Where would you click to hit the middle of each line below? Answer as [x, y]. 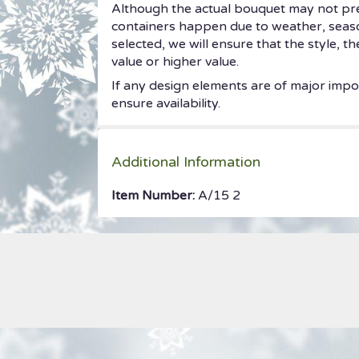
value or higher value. [175, 61]
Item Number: [155, 195]
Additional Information [186, 161]
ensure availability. [166, 103]
